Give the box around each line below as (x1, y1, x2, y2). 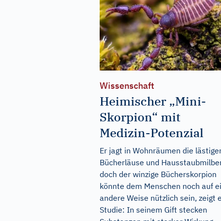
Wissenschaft (100, 80, 154, 92)
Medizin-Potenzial (100, 125, 203, 141)
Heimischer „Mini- (100, 93, 206, 110)
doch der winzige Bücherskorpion (100, 169, 217, 180)
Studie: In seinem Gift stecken (100, 205, 207, 215)
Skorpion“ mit (100, 109, 181, 125)
